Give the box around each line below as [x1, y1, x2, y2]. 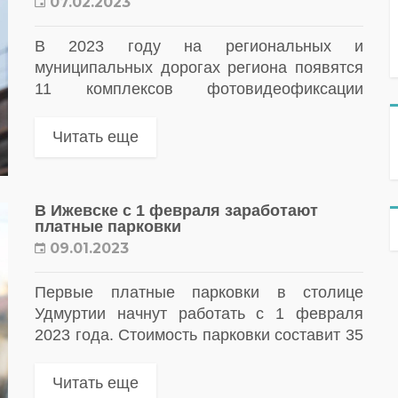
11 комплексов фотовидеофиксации [35, 80, 363, 99]
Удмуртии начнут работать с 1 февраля [35, 304, 363, 322]
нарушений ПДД [35, 101, 155, 120]
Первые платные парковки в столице [35, 283, 363, 301]
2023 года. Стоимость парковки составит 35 [35, 325, 363, 344]
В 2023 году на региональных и [35, 37, 363, 56]
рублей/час [35, 346, 116, 365]
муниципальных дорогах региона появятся [35, 59, 363, 77]
